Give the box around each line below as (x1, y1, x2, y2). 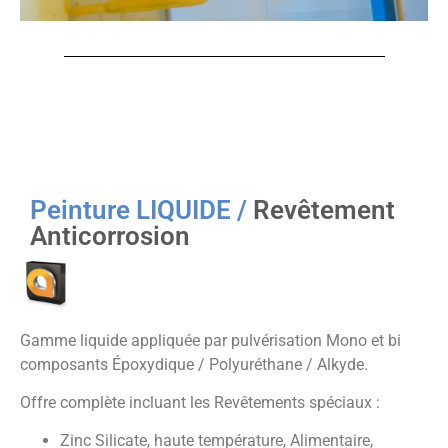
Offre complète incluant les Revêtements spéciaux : (20, 392, 384, 412)
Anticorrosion (30, 221, 190, 252)
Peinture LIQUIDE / (30, 195, 253, 226)
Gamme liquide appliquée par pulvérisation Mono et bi (20, 330, 401, 350)
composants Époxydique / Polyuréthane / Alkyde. (20, 354, 372, 374)
